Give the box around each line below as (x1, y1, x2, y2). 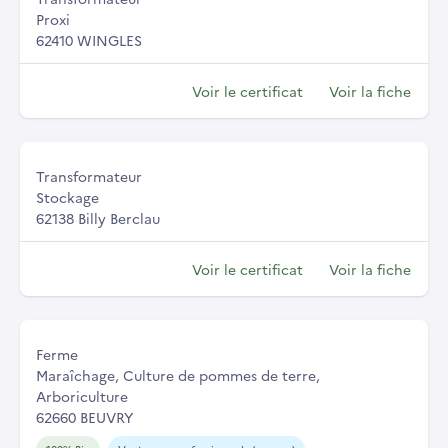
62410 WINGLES (36, 29, 142, 50)
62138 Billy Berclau (36, 207, 160, 228)
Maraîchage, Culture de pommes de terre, (36, 364, 320, 385)
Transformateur (36, 165, 142, 186)
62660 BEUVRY (36, 406, 133, 427)
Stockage (36, 186, 99, 207)
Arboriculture (36, 385, 128, 406)
